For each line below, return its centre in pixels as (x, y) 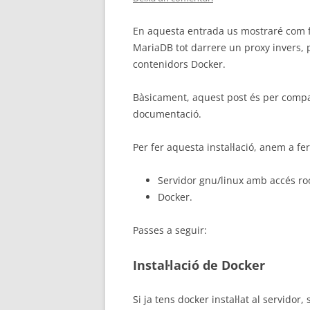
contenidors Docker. (179, 64)
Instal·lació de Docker (199, 265)
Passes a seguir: (170, 230)
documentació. (167, 114)
